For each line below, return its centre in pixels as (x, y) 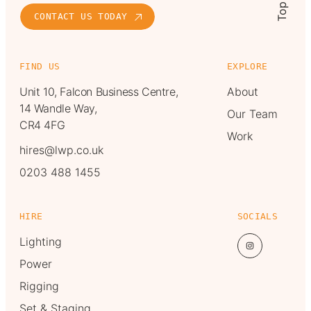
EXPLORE (247, 66)
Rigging (39, 286)
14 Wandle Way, (58, 108)
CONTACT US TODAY (81, 17)
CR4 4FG (42, 125)
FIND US (40, 66)
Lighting (41, 241)
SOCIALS (257, 216)
